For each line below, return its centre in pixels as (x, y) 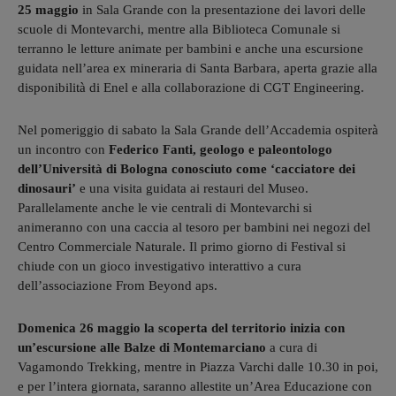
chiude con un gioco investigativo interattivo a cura (160, 266)
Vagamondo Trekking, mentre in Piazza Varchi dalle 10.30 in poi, (198, 366)
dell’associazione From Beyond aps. (118, 285)
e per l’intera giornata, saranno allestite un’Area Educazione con (195, 386)
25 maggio (48, 9)
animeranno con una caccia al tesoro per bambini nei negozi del (194, 227)
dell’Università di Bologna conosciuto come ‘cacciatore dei (187, 168)
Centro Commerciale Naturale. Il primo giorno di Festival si (182, 246)
